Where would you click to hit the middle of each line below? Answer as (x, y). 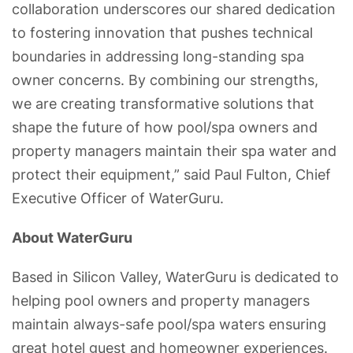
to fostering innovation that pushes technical (162, 32)
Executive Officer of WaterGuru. (118, 198)
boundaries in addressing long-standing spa (158, 56)
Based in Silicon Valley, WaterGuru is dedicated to (175, 277)
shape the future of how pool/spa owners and (165, 127)
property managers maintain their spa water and (174, 150)
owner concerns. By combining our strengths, (165, 80)
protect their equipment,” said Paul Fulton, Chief (171, 174)
